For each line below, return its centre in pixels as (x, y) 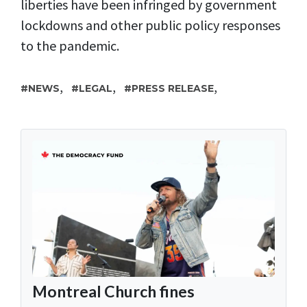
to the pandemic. (70, 45)
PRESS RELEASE (173, 88)
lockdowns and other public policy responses (150, 25)
